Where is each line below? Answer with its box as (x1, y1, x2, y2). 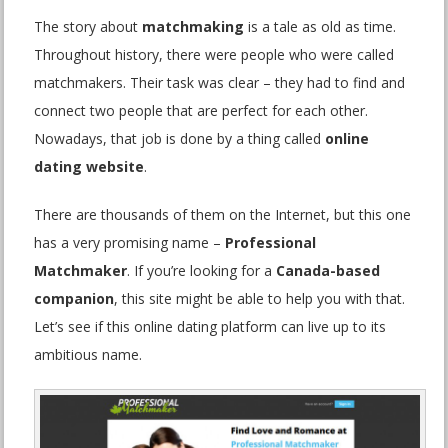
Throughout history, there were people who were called (34, 45, 395, 64)
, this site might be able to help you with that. (114, 289, 406, 308)
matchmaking (142, 17, 245, 36)
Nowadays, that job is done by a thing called (34, 129, 326, 148)
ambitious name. (34, 345, 143, 364)
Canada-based (276, 261, 381, 280)
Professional (225, 233, 317, 252)
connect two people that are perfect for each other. (34, 101, 369, 120)
